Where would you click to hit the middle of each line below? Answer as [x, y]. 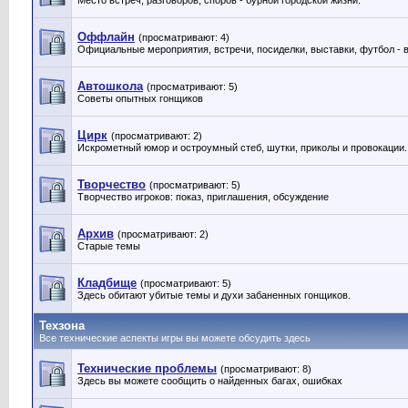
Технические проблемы [147, 368]
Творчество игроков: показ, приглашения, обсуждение [203, 197]
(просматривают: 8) [266, 369]
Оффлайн [106, 37]
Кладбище [107, 283]
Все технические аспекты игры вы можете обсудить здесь [175, 338]
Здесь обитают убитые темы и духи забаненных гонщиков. [214, 295]
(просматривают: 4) [184, 37]
